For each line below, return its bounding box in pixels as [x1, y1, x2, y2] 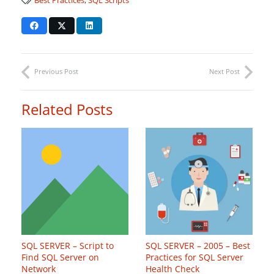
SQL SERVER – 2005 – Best [146, 240, 250, 252]
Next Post [209, 66, 240, 76]
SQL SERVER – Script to [21, 240, 114, 252]
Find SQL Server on [21, 251, 99, 264]
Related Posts [21, 98, 113, 119]
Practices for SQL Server [146, 251, 243, 264]
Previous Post [34, 66, 78, 76]
